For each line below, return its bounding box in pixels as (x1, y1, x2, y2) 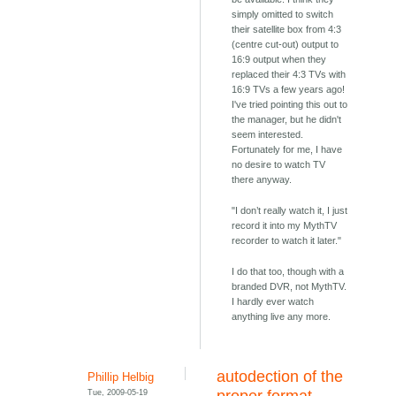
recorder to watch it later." (232, 235, 342, 247)
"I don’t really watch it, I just (232, 205, 348, 217)
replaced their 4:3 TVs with (232, 69, 346, 80)
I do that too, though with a (232, 266, 345, 278)
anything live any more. (232, 311, 331, 323)
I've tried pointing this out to (232, 99, 348, 110)
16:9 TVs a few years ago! (232, 84, 346, 95)
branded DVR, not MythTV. (232, 281, 347, 293)
